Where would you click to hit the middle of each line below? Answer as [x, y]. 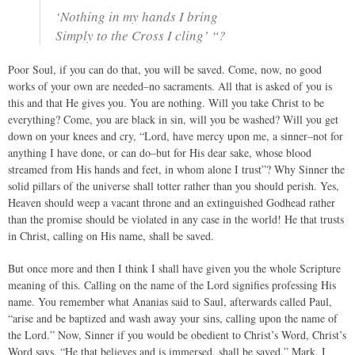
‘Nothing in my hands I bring [137, 16]
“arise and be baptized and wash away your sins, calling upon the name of [173, 318]
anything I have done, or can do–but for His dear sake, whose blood [160, 153]
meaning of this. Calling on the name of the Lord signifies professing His [172, 285]
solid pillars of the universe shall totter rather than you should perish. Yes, [174, 186]
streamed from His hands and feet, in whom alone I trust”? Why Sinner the [176, 169]
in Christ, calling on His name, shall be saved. [111, 236]
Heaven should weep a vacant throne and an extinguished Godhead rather [172, 202]
